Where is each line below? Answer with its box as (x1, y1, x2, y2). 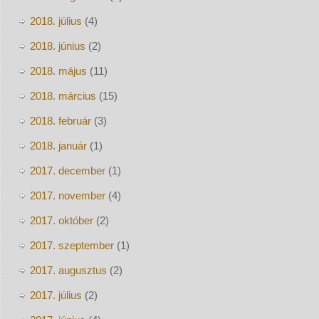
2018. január (29, 139, 87, 152)
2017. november (29, 189, 105, 202)
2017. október (29, 214, 93, 226)
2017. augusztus (29, 263, 107, 276)
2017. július (29, 288, 82, 301)
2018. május (29, 64, 87, 77)
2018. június (29, 39, 85, 52)
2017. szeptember (29, 239, 114, 251)
